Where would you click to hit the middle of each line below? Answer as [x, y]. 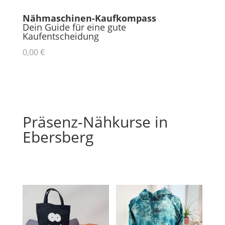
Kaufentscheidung [61, 36]
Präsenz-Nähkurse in [95, 122]
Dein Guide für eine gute [74, 27]
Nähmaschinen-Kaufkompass [89, 18]
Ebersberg [58, 137]
